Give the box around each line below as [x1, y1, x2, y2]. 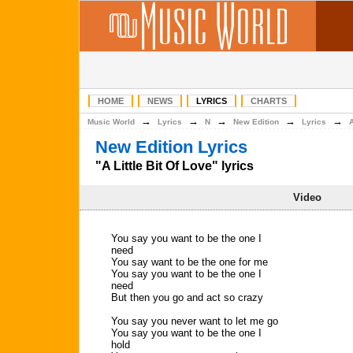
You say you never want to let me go [111, 315, 278, 327]
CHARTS [251, 96, 287, 106]
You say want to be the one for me [111, 256, 268, 268]
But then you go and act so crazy [111, 292, 263, 303]
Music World [87, 117, 135, 126]
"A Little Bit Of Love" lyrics [95, 159, 254, 173]
